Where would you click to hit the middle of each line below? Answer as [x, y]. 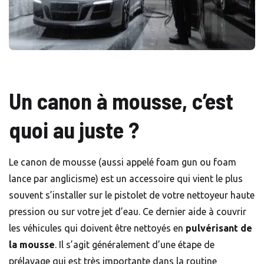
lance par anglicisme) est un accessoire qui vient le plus [126, 178]
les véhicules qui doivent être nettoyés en [97, 228]
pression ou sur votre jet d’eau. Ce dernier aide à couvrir [128, 211]
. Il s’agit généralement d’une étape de [135, 244]
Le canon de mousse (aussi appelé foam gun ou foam [123, 162]
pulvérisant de [219, 228]
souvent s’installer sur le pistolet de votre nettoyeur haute [132, 195]
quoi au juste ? [74, 129]
